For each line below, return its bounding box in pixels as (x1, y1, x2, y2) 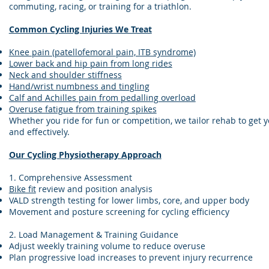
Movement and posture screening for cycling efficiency (8, 206, 229, 217)
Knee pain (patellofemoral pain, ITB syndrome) (8, 46, 196, 58)
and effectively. (8, 126, 70, 138)
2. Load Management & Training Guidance (8, 229, 178, 240)
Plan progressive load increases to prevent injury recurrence (8, 252, 253, 263)
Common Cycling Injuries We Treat (8, 23, 152, 35)
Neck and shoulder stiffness (8, 69, 122, 80)
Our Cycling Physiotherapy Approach (8, 149, 162, 160)
